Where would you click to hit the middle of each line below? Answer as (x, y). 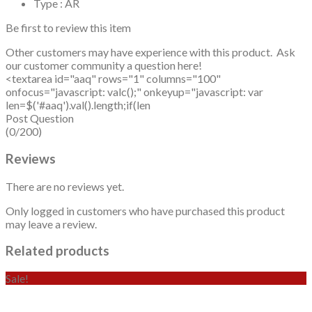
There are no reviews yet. (65, 186)
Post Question (40, 118)
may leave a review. (51, 224)
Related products (57, 251)
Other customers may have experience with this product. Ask (150, 52)
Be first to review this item (68, 28)
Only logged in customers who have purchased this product (145, 210)
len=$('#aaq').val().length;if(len (78, 105)
